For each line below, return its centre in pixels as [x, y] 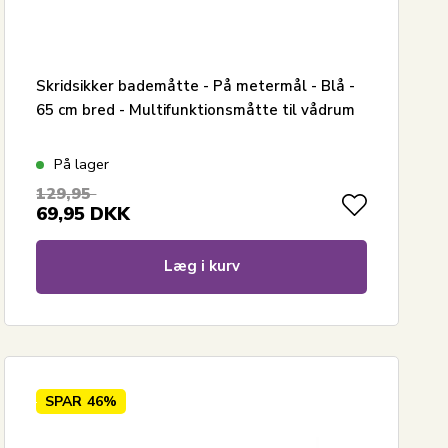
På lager [82, 163]
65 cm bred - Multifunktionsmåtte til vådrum [196, 109]
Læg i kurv [201, 265]
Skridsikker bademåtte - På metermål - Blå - [196, 85]
